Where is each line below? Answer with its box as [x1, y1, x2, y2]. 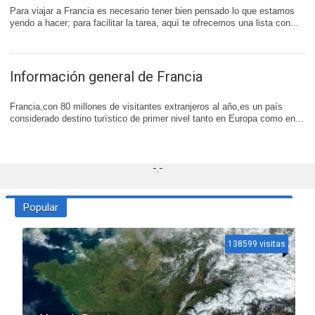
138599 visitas [227, 239, 285, 249]
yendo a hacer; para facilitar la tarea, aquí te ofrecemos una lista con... [10, 18, 299, 28]
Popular [22, 201, 58, 214]
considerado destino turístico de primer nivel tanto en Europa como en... [10, 113, 304, 124]
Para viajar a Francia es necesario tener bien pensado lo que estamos [10, 6, 295, 16]
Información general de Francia [10, 68, 202, 85]
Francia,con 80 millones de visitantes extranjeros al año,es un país [10, 101, 283, 112]
